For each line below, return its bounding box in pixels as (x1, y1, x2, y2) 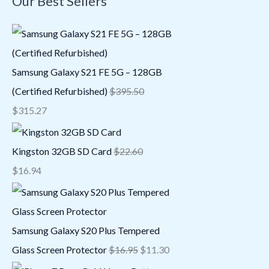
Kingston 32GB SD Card (12, 145, 112, 157)
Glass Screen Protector (12, 244, 107, 256)
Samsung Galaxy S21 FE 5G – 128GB (12, 66, 162, 78)
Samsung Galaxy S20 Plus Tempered (12, 225, 160, 237)
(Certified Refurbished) (12, 85, 107, 97)
